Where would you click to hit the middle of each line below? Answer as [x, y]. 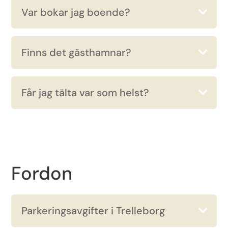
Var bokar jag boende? [76, 12]
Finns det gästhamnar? [77, 52]
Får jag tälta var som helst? [85, 93]
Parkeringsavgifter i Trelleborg [93, 211]
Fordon [42, 173]
